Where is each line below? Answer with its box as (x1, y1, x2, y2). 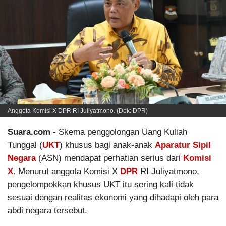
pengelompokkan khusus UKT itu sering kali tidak (8, 179, 194, 189)
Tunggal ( (8, 140, 42, 150)
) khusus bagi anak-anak (60, 140, 155, 150)
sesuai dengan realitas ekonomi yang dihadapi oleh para (8, 192, 218, 202)
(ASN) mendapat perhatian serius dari (36, 153, 183, 163)
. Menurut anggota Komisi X (13, 166, 120, 176)
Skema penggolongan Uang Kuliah (59, 127, 187, 137)
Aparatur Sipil (155, 140, 211, 150)
